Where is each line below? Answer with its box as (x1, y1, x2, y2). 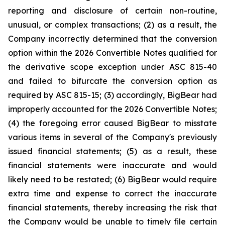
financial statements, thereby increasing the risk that (8, 202, 217, 212)
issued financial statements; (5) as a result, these (8, 146, 217, 156)
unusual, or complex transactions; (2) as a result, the (8, 20, 217, 30)
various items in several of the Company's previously (8, 132, 217, 142)
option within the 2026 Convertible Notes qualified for (8, 48, 217, 58)
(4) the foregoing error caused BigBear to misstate (8, 118, 217, 128)
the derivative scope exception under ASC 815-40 (8, 62, 217, 72)
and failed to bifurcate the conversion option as (8, 76, 217, 86)
